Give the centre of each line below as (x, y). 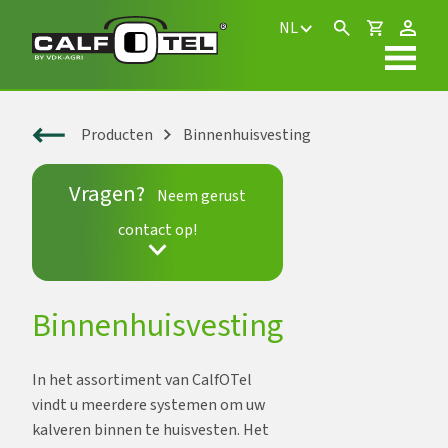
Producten (116, 135)
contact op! (157, 230)
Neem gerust (201, 196)
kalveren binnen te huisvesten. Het (150, 429)
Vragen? (107, 194)
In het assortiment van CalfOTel (142, 379)
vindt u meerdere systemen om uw (149, 404)
